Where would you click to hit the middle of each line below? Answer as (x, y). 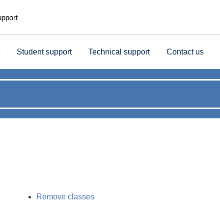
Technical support (119, 52)
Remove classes (65, 197)
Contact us (185, 52)
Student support (44, 52)
